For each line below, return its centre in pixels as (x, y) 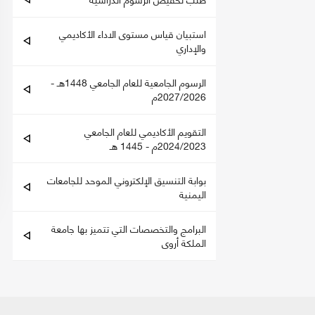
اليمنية (193, 193)
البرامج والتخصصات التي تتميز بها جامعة (129, 229)
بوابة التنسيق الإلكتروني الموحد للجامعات (127, 179)
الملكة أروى (184, 243)
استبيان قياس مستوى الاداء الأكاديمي (133, 34)
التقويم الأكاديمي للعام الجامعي (145, 131)
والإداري (191, 48)
